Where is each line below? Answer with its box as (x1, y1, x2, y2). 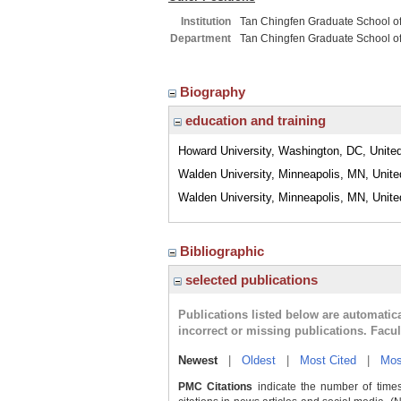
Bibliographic (180, 243, 268, 259)
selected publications (182, 272, 318, 287)
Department (170, 32, 231, 45)
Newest (178, 354, 218, 367)
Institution (181, 15, 231, 28)
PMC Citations (178, 380, 253, 393)
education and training (182, 113, 326, 128)
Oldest (242, 354, 276, 367)
